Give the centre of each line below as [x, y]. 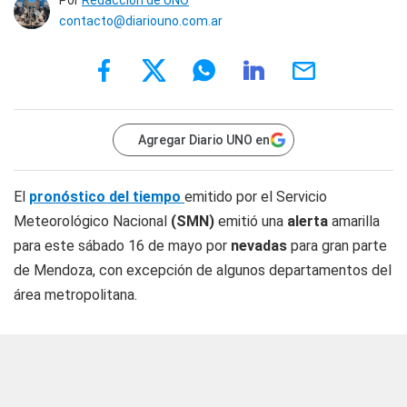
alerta [309, 221]
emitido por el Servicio [256, 197]
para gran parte [337, 246]
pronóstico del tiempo [107, 197]
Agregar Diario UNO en [204, 140]
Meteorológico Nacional [90, 221]
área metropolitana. [75, 295]
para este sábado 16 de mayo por [120, 246]
